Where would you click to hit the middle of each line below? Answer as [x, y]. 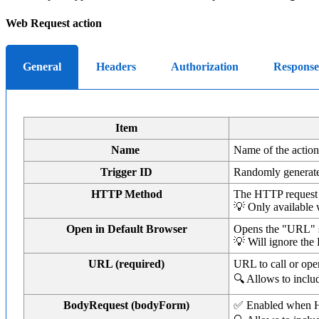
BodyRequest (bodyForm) [126, 305]
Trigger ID [126, 172]
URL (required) [126, 264]
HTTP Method [126, 194]
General [42, 66]
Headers [116, 66]
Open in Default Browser [126, 229]
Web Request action [54, 23]
